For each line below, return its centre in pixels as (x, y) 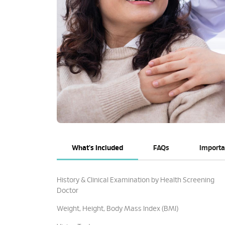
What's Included (97, 148)
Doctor (67, 191)
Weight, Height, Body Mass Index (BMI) (117, 209)
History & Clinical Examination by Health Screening (135, 180)
